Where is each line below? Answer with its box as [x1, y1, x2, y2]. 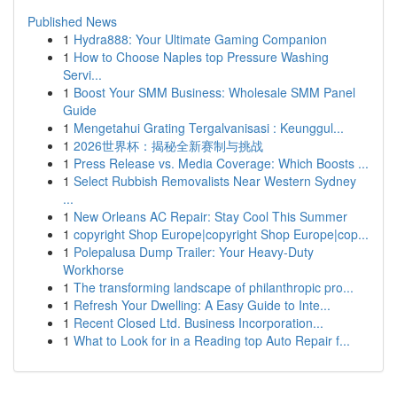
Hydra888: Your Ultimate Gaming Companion [74, 30, 327, 48]
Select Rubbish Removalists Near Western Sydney [74, 172, 356, 190]
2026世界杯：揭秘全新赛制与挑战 [74, 136, 263, 154]
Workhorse [63, 261, 124, 278]
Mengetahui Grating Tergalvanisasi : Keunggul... [74, 119, 344, 136]
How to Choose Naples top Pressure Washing [74, 48, 329, 66]
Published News [27, 12, 117, 30]
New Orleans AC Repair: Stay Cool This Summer [74, 207, 347, 225]
